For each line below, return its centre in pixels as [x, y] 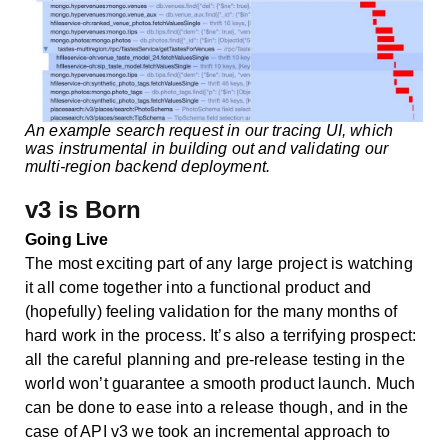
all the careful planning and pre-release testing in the [215, 360]
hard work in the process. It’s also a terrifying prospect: [221, 336]
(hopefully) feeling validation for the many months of [211, 312]
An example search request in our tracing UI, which [209, 131]
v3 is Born [83, 210]
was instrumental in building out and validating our [207, 149]
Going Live [67, 240]
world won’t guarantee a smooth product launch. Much [220, 384]
